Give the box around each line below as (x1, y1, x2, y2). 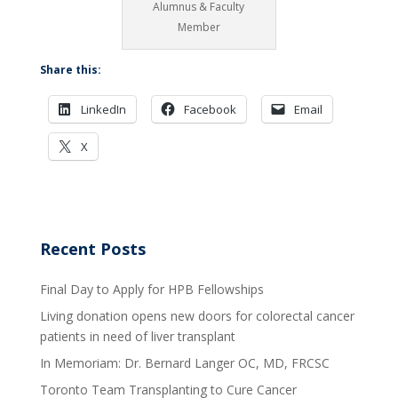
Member (177, 19, 220, 35)
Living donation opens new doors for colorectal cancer (39, 306, 354, 324)
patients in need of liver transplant (39, 327, 235, 345)
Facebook (183, 100, 236, 117)
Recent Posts (39, 237, 146, 259)
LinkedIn (80, 100, 126, 117)
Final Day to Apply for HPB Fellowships (39, 280, 264, 298)
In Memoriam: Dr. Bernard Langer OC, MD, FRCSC (39, 354, 330, 371)
